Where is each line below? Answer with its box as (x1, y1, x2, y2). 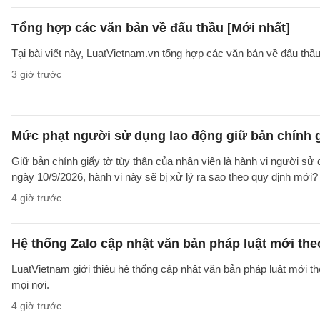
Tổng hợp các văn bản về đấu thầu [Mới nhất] (11, 21, 290, 35)
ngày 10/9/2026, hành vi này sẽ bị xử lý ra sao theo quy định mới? (11, 171, 318, 183)
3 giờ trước (11, 69, 61, 80)
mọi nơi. (11, 279, 49, 291)
